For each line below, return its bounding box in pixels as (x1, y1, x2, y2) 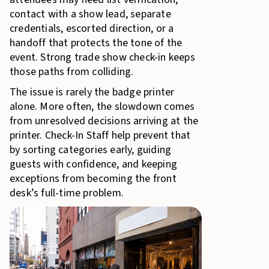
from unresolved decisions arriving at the (10, 113, 199, 128)
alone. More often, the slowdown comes (10, 99, 195, 114)
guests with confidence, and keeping (10, 157, 177, 172)
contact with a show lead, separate (10, 7, 171, 22)
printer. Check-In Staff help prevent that (10, 128, 191, 143)
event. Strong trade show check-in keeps (10, 50, 195, 65)
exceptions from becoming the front (10, 171, 177, 186)
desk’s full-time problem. (10, 186, 124, 201)
